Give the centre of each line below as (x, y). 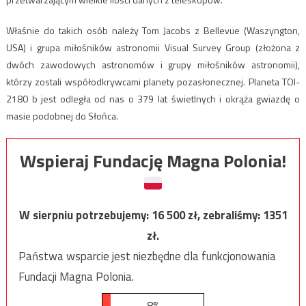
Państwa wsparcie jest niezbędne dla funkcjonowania (147, 256)
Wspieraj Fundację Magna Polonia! (153, 161)
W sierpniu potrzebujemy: (85, 215)
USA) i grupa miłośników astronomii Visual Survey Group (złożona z (153, 47)
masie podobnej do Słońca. (62, 115)
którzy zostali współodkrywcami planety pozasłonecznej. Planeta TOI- (153, 81)
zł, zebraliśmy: (225, 215)
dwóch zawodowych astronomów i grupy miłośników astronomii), (153, 64)
